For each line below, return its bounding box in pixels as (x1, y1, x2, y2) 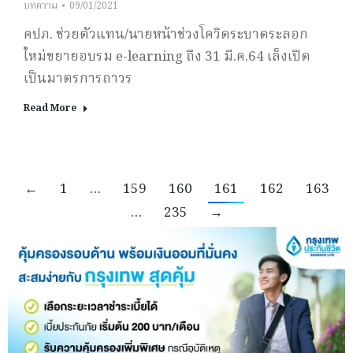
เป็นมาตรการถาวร (24, 68, 132, 90)
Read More (24, 100, 76, 116)
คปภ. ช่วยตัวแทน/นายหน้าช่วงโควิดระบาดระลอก (24, 24, 308, 46)
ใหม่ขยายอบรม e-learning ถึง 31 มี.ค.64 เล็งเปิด (24, 46, 310, 68)
